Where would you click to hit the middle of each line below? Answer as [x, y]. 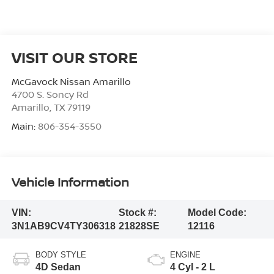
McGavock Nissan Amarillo [71, 82]
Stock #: [137, 212]
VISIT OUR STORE [74, 57]
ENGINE [185, 255]
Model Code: [217, 212]
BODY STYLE [61, 255]
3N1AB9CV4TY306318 [63, 226]
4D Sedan [58, 267]
